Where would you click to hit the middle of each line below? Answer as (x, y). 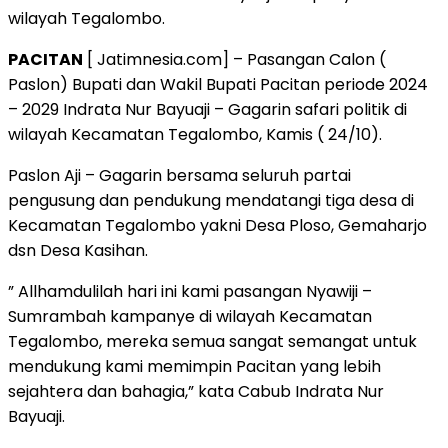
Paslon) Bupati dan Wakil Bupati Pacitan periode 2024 (218, 84)
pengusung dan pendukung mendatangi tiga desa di (211, 200)
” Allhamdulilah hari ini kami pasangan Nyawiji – (190, 291)
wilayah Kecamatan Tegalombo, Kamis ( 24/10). (195, 134)
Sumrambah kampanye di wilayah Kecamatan (190, 316)
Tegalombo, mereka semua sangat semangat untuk (212, 341)
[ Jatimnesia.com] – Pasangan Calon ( (234, 59)
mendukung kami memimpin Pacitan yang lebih (194, 366)
